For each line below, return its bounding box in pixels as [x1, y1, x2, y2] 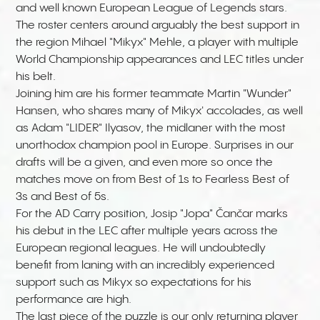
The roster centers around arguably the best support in [16, 19, 300, 32]
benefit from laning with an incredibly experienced [16, 259, 275, 272]
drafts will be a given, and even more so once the [16, 156, 274, 169]
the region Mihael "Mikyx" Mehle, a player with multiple [16, 36, 299, 49]
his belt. [16, 71, 59, 84]
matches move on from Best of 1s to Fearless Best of [16, 174, 290, 186]
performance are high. [16, 294, 135, 306]
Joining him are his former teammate [16, 88, 208, 101]
